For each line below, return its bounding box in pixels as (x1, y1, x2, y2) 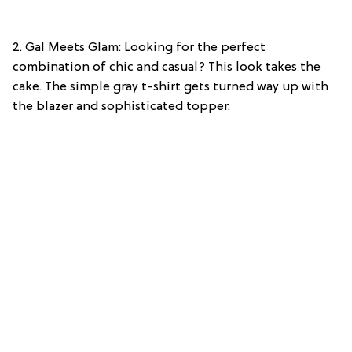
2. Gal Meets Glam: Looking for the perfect (13, 41, 266, 56)
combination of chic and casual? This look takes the (13, 60, 321, 75)
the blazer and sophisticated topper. (13, 100, 230, 115)
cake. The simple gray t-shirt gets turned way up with (13, 80, 328, 95)
